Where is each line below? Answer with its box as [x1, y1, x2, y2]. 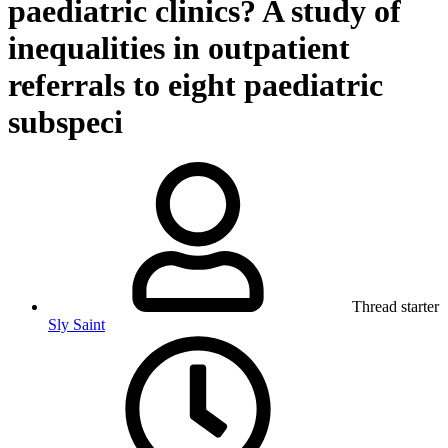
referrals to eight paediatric [8, 66, 383, 103]
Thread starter [352, 298, 439, 316]
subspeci [8, 103, 123, 140]
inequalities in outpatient [8, 29, 350, 66]
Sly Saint [48, 316, 105, 334]
